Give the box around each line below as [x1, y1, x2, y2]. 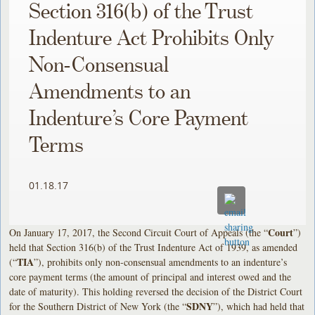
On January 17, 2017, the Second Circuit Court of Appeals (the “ [9, 225, 269, 239]
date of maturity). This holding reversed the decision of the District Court [9, 284, 303, 298]
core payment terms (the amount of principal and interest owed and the [9, 269, 292, 283]
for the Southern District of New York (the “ [9, 299, 187, 313]
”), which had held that [213, 299, 305, 313]
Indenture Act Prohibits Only [29, 27, 274, 51]
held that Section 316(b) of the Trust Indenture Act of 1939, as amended [9, 240, 298, 254]
